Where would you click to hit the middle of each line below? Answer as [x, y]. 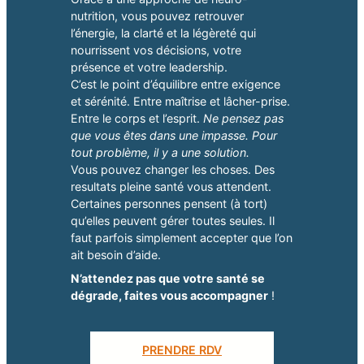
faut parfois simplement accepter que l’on [181, 238]
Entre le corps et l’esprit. [136, 119]
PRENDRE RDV [182, 349]
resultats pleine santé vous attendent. [171, 187]
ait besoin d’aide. [115, 255]
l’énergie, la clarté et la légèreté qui [163, 33]
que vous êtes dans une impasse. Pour [173, 136]
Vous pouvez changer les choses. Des [172, 170]
